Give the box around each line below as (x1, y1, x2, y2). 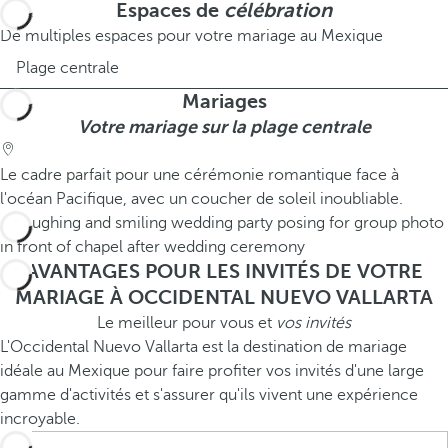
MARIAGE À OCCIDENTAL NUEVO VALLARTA (15, 286, 433, 309)
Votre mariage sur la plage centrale (77, 117, 371, 137)
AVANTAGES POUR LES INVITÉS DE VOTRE (25, 260, 423, 283)
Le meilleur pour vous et (97, 314, 276, 332)
